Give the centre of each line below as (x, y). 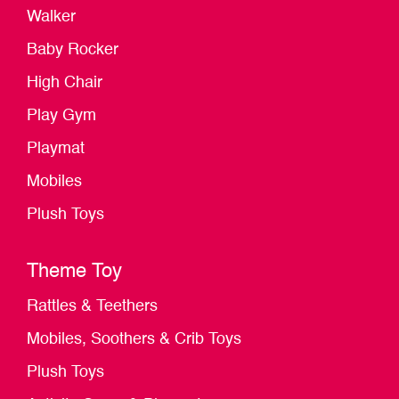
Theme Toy (74, 272)
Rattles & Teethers (92, 307)
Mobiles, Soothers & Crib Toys (134, 340)
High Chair (65, 83)
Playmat (56, 149)
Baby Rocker (73, 50)
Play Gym (61, 116)
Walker (51, 17)
